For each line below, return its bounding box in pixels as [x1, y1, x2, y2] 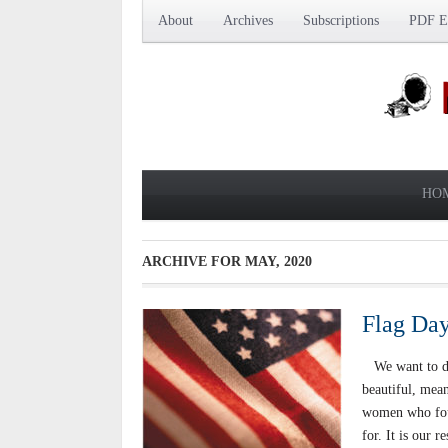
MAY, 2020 [245, 254, 312, 269]
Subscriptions [303, 13, 379, 28]
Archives [223, 13, 273, 28]
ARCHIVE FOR [142, 254, 245, 269]
